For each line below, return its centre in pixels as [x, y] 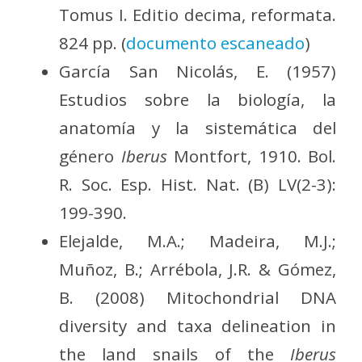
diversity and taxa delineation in [198, 326]
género [90, 156]
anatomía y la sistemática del [198, 128]
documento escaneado [216, 43]
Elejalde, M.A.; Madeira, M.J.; [198, 241]
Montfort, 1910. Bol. [252, 156]
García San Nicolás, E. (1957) [198, 72]
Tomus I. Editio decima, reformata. [198, 15]
